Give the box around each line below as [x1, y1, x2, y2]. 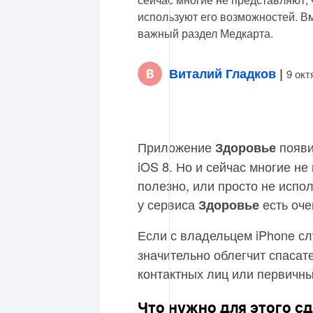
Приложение [138, 138, 215, 156]
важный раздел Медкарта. [138, 25, 273, 41]
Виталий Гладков [169, 64, 276, 82]
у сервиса [138, 195, 198, 213]
